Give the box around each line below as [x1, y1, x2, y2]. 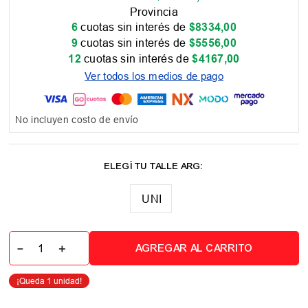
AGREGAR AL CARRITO [135, 242, 253, 255]
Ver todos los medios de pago [85, 69, 223, 82]
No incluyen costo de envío [15, 114, 139, 126]
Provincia [130, 5, 178, 18]
